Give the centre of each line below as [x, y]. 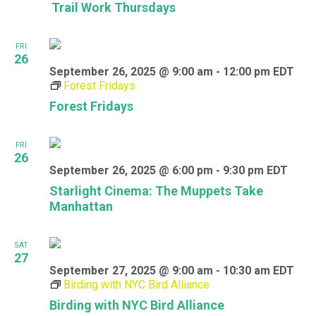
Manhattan [81, 206]
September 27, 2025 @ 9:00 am [131, 271]
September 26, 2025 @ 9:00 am [131, 72]
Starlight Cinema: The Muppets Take [156, 191]
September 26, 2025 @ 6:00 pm [131, 170]
